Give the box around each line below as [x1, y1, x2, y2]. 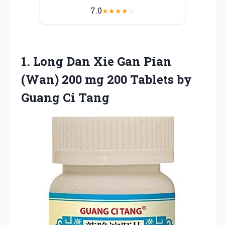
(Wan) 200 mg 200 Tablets [21, 71, 177, 87]
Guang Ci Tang [21, 89, 109, 105]
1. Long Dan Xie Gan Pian [21, 53, 172, 69]
